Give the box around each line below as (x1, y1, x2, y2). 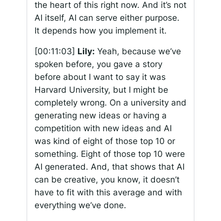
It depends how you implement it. (34, 25, 167, 36)
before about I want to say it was (34, 72, 166, 82)
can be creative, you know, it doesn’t (34, 175, 180, 185)
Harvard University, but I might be (34, 85, 168, 95)
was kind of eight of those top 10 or (34, 136, 175, 147)
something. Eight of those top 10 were (34, 149, 185, 159)
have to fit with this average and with (34, 187, 182, 198)
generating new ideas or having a (34, 110, 167, 121)
